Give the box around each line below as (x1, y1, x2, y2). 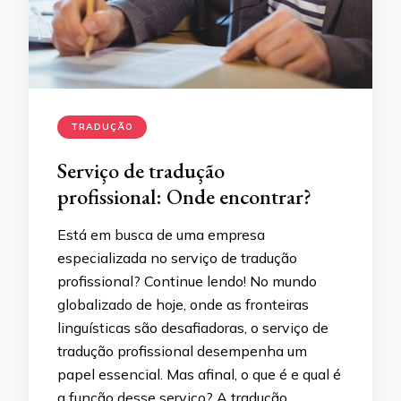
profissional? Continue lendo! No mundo (57, 271, 317, 290)
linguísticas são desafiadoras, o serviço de (57, 318, 328, 337)
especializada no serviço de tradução (57, 248, 297, 267)
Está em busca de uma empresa (57, 225, 265, 243)
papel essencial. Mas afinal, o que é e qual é (57, 364, 341, 383)
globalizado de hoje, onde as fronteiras (57, 294, 309, 313)
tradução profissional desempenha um (57, 341, 307, 360)
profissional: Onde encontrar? (57, 182, 311, 210)
